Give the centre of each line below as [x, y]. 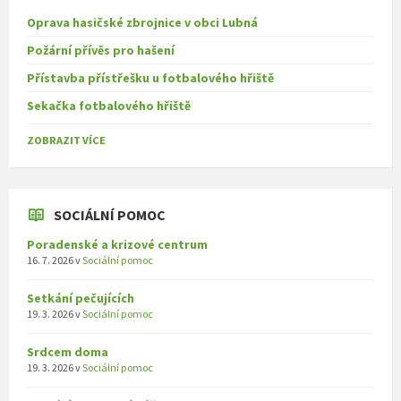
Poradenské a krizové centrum [117, 244]
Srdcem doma [68, 351]
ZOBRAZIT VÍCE [66, 140]
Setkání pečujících [81, 298]
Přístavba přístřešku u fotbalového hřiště [150, 77]
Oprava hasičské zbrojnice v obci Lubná [142, 22]
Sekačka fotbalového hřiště [109, 105]
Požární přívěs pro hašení [101, 50]
